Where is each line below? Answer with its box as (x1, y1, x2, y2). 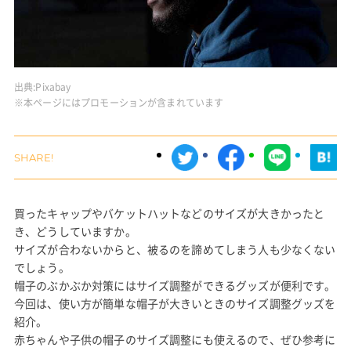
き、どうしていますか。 (13, 223, 136, 240)
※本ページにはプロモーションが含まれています (13, 96, 224, 110)
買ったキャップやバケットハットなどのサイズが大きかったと (13, 205, 325, 222)
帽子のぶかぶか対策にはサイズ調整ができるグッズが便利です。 (13, 277, 336, 294)
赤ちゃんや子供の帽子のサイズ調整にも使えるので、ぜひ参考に (13, 331, 336, 348)
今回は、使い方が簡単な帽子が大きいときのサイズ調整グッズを (13, 295, 336, 312)
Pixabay (35, 80, 71, 95)
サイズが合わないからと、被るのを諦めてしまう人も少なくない (13, 241, 336, 258)
